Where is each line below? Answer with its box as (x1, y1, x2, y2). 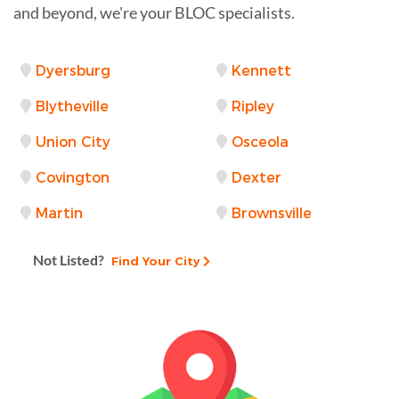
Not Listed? (33, 250, 104, 268)
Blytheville (36, 97, 109, 115)
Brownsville (232, 204, 312, 222)
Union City (36, 133, 110, 151)
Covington (36, 168, 110, 186)
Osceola (232, 133, 289, 151)
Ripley (232, 97, 274, 115)
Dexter (232, 168, 281, 186)
